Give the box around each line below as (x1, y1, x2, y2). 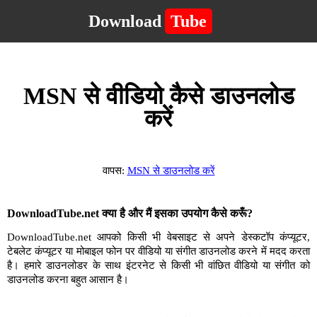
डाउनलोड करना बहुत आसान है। (7, 274, 129, 285)
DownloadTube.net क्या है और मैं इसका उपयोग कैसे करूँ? (7, 207, 253, 219)
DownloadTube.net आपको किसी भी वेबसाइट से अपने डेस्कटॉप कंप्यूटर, (7, 231, 310, 243)
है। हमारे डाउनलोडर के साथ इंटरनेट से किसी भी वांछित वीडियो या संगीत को (7, 260, 310, 271)
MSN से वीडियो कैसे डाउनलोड (23, 83, 294, 109)
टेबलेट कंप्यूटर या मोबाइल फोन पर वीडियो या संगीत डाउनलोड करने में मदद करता (7, 246, 310, 257)
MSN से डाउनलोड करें (127, 165, 215, 176)
